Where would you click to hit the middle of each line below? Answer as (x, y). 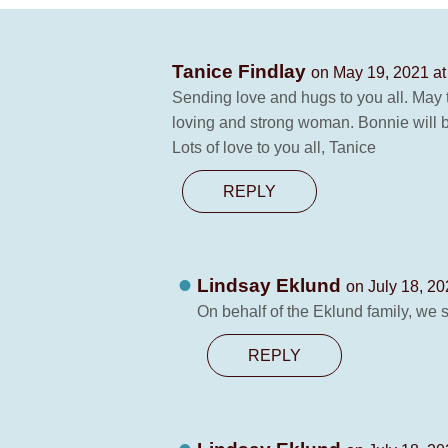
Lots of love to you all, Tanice (274, 147)
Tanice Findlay (241, 71)
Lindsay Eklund (271, 285)
